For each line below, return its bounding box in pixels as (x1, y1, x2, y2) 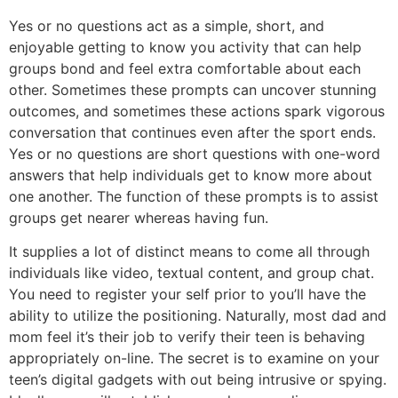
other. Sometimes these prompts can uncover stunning (9, 80, 377, 99)
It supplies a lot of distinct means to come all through (9, 243, 370, 261)
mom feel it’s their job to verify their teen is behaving (9, 328, 365, 346)
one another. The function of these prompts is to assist (9, 187, 378, 205)
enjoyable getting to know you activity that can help (9, 37, 362, 56)
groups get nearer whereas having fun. (9, 208, 268, 227)
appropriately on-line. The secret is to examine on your (9, 349, 379, 368)
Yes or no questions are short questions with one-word (9, 144, 380, 163)
